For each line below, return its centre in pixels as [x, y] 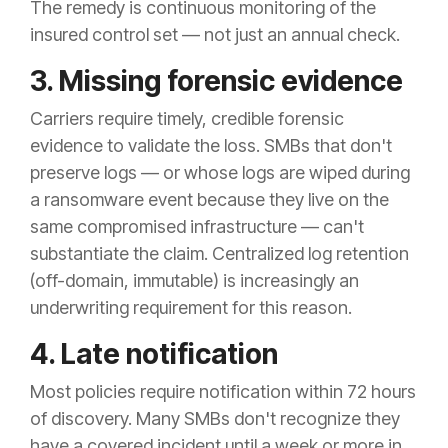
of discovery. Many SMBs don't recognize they [215, 419]
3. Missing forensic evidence [216, 81]
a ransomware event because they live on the [209, 200]
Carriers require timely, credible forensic [187, 119]
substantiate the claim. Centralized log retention [219, 254]
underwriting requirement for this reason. [191, 308]
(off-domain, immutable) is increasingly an [194, 281]
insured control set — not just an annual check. [215, 35]
